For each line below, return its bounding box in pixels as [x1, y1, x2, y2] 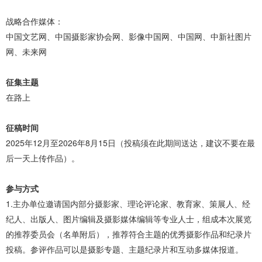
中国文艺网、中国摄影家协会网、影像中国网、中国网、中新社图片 [6, 30, 251, 43]
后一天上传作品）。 [6, 152, 80, 164]
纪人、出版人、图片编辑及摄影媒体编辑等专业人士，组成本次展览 [6, 213, 251, 225]
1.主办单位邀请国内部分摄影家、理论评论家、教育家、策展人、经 [6, 198, 250, 210]
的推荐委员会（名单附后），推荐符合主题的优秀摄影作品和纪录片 [6, 228, 251, 240]
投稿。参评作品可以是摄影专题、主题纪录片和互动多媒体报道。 [6, 243, 243, 256]
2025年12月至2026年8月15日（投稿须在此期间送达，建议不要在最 [6, 137, 255, 149]
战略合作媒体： [6, 15, 63, 27]
